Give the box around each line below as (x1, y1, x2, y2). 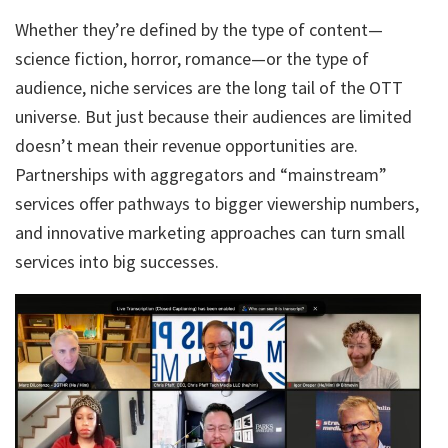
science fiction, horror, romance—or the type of (15, 46, 369, 70)
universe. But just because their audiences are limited (15, 104, 412, 128)
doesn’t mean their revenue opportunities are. (15, 133, 358, 157)
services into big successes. (15, 249, 219, 273)
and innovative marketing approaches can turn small (15, 220, 405, 244)
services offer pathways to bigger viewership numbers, (15, 191, 419, 215)
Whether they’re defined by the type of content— (15, 17, 383, 41)
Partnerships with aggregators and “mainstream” (15, 162, 387, 186)
